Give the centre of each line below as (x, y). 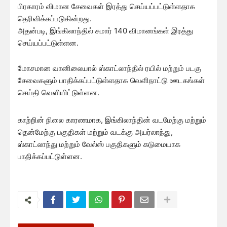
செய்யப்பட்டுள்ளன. (48, 43)
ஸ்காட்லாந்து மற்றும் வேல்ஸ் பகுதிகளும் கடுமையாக (99, 144)
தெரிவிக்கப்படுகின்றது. (55, 19)
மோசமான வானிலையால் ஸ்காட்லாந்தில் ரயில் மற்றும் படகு (109, 68)
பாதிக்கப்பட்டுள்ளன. (50, 157)
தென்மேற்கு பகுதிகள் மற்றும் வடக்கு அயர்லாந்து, (95, 132)
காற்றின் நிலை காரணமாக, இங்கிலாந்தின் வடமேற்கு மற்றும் (112, 120)
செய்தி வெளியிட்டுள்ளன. (59, 93)
